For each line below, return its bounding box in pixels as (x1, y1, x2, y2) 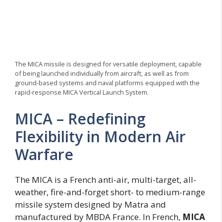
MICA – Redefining (15, 108, 146, 129)
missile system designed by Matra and (15, 198, 166, 210)
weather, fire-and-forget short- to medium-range (15, 186, 205, 198)
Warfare (15, 144, 73, 165)
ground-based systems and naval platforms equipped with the (15, 78, 200, 88)
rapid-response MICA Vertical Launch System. (15, 88, 149, 97)
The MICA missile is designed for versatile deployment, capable (15, 59, 202, 69)
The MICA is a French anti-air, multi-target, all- (15, 173, 196, 185)
